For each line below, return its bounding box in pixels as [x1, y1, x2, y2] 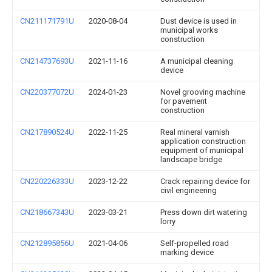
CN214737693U [20, 56, 74, 66]
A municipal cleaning [160, 56, 233, 66]
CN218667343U [20, 208, 74, 217]
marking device [160, 248, 214, 257]
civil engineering [160, 186, 217, 195]
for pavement [160, 97, 207, 106]
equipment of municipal [160, 146, 243, 155]
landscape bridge [160, 155, 222, 164]
